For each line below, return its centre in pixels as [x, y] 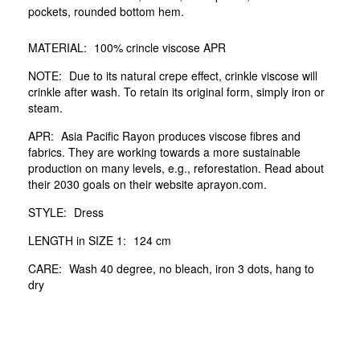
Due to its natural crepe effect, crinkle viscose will [193, 75]
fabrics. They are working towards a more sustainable [164, 151]
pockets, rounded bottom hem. [106, 11]
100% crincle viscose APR [160, 47]
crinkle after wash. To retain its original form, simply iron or [176, 91]
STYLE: [47, 212]
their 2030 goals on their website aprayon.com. [147, 184]
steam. [45, 107]
